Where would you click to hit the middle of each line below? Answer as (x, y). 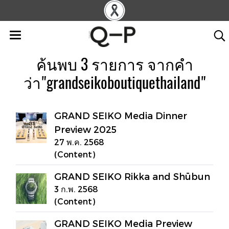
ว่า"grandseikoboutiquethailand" (114, 83)
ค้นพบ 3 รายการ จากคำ (114, 64)
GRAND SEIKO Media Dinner (121, 115)
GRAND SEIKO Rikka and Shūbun (132, 176)
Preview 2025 (85, 129)
